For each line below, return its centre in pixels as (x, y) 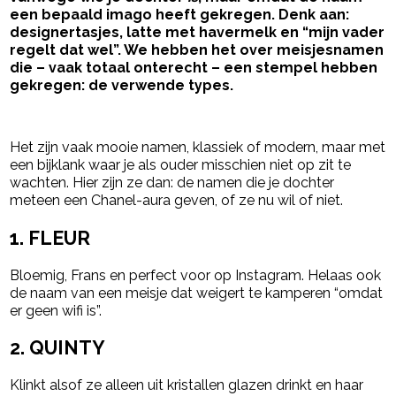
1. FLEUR (50, 239)
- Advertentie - (61, 120)
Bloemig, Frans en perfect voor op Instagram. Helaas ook (196, 275)
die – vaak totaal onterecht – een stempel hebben (194, 68)
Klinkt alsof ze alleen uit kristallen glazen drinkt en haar (187, 385)
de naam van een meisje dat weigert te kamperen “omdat (197, 293)
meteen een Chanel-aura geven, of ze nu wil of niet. (177, 201)
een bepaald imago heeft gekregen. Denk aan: (180, 15)
